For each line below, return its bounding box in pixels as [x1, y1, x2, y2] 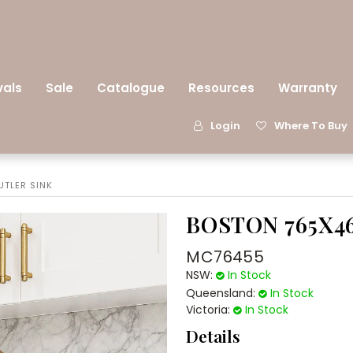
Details [186, 324, 241, 347]
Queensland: [186, 285, 256, 301]
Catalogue [97, 79, 165, 96]
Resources [188, 79, 255, 96]
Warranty [278, 79, 337, 96]
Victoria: [186, 302, 231, 318]
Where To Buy [274, 117, 347, 133]
